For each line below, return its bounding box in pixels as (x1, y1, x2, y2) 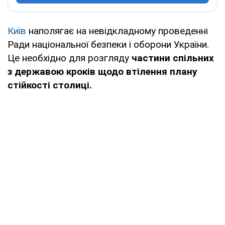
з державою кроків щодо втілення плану (8, 65, 197, 77)
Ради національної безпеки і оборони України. (8, 38, 209, 50)
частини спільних (132, 52, 214, 64)
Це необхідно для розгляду (8, 52, 132, 64)
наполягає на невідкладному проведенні (26, 25, 208, 37)
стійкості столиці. (8, 79, 92, 91)
